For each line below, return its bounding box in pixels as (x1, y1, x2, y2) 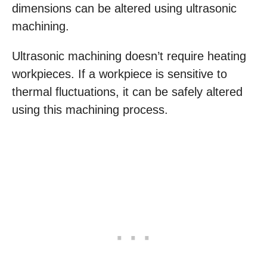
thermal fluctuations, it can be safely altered (12, 85, 243, 98)
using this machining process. (12, 103, 168, 116)
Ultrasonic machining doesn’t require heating (12, 49, 246, 63)
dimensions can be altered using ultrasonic (12, 1, 237, 15)
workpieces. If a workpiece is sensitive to (12, 67, 227, 80)
